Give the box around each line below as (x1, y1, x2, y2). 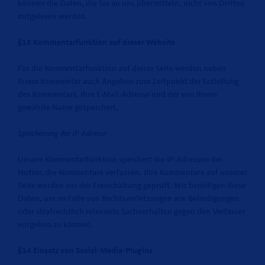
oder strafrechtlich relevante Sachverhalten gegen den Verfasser (18, 208, 245, 216)
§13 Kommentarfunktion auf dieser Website (18, 38, 175, 47)
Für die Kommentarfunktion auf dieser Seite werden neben (18, 64, 226, 73)
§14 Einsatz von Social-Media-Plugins (18, 247, 153, 255)
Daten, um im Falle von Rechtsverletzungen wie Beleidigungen (18, 195, 240, 203)
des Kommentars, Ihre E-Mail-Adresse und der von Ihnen (18, 91, 217, 99)
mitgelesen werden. (18, 12, 88, 21)
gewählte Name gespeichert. (18, 104, 118, 112)
